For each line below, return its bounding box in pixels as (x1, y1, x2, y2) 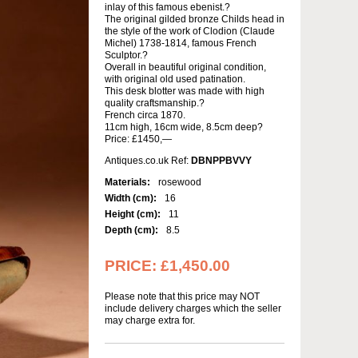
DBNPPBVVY (191, 155, 252, 166)
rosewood (158, 177, 201, 188)
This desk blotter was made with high (105, 86, 265, 97)
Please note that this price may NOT (105, 291, 260, 302)
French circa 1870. (105, 109, 185, 121)
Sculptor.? (105, 50, 148, 61)
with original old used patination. (105, 74, 245, 85)
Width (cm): (105, 193, 157, 204)
